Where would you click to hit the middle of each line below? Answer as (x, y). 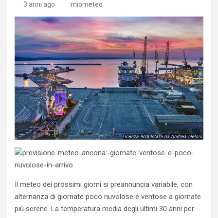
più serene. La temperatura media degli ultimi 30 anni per (104, 209)
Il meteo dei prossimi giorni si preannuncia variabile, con (104, 184)
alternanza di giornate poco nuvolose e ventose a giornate (108, 196)
